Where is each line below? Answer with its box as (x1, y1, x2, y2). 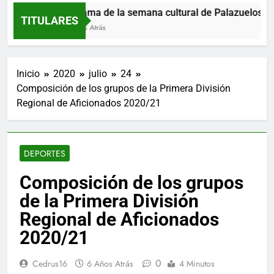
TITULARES (21, 13, 78, 27)
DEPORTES (24, 147, 65, 160)
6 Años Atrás (87, 257, 133, 270)
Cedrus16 (32, 257, 67, 270)
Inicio (17, 67, 40, 80)
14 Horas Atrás (42, 21, 91, 33)
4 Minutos (179, 257, 215, 270)
